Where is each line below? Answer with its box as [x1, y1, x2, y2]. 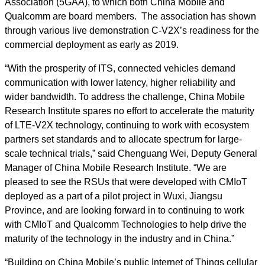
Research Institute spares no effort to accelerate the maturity [5, 106, 254, 116]
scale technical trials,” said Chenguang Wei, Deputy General [5, 148, 257, 159]
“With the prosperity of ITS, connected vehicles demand [5, 63, 235, 73]
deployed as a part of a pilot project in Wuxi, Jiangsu [5, 191, 222, 201]
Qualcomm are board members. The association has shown [5, 11, 256, 21]
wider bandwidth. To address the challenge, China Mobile [5, 92, 245, 102]
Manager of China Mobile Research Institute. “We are [5, 163, 227, 173]
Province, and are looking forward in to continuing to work [5, 205, 244, 215]
